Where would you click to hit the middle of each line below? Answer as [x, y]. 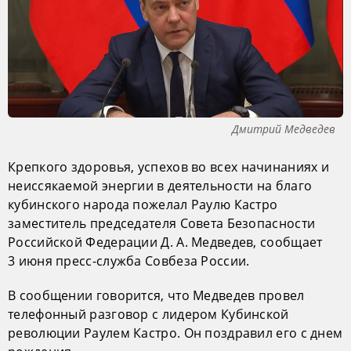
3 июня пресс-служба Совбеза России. [129, 261]
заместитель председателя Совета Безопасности [162, 223]
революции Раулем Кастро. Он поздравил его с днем [175, 333]
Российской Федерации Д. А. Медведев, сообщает [165, 242]
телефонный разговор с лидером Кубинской [148, 314]
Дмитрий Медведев [284, 128]
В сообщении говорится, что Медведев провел [156, 295]
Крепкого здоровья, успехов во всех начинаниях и [169, 166]
